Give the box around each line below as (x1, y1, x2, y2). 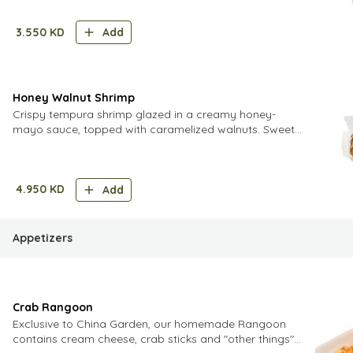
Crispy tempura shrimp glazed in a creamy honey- (13, 107, 276, 121)
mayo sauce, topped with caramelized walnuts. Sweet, (13, 122, 297, 136)
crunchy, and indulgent (13, 137, 132, 151)
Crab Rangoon (13, 299, 93, 314)
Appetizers (13, 230, 72, 245)
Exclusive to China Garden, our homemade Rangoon (13, 316, 286, 331)
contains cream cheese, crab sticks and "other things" (13, 331, 294, 346)
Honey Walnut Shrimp (13, 91, 135, 105)
